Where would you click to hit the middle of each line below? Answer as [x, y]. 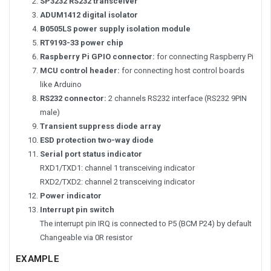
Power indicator [71, 195]
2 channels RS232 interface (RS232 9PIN [177, 98]
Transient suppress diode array [100, 126]
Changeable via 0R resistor [86, 237]
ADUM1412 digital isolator [89, 15]
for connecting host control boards [182, 70]
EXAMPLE [38, 259]
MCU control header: [80, 70]
